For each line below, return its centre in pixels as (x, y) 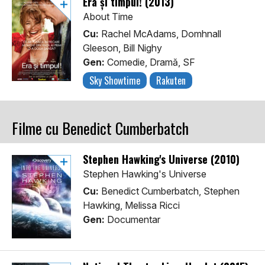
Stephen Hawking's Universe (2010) (161, 159)
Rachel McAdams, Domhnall (160, 34)
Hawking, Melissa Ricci (131, 206)
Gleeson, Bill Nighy (122, 48)
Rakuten (171, 81)
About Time (108, 17)
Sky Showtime (115, 81)
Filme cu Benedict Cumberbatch (100, 128)
